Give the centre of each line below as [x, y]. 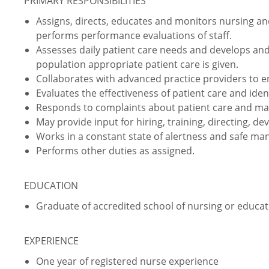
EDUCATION [51, 186]
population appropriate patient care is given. [137, 65]
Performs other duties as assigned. [115, 151]
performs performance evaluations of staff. [134, 36]
